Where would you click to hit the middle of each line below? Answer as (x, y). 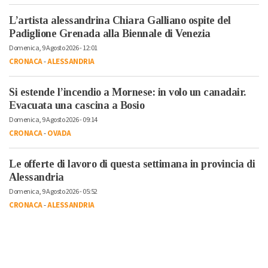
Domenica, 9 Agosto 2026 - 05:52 (53, 191)
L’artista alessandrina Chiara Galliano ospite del (120, 20)
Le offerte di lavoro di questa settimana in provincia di (132, 164)
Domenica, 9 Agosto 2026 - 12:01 (53, 48)
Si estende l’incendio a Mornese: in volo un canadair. (127, 92)
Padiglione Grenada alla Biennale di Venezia (110, 33)
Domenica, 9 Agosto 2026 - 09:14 (53, 120)
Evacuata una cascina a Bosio (77, 105)
